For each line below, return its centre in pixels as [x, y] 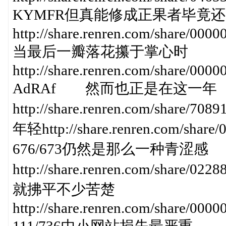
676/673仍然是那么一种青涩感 [110, 149]
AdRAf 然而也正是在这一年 [115, 88]
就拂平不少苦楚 [64, 189]
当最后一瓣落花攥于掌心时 [100, 51]
